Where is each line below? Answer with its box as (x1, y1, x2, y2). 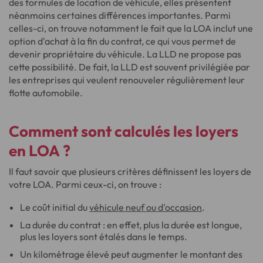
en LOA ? (9, 141, 70, 160)
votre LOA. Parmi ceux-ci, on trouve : (9, 178, 161, 190)
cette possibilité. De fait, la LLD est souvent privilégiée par (9, 61, 250, 73)
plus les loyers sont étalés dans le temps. (20, 231, 188, 242)
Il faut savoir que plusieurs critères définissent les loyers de (9, 166, 251, 177)
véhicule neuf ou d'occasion (89, 201, 203, 213)
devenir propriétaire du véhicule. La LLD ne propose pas (9, 48, 241, 60)
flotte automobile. (9, 87, 83, 99)
